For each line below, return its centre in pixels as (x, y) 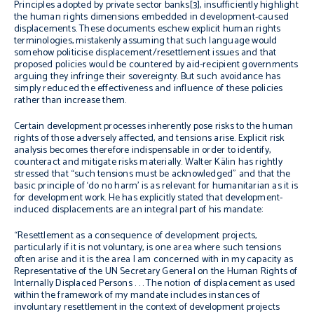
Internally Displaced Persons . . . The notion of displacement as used (155, 284)
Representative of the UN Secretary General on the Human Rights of (156, 272)
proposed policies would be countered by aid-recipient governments (156, 65)
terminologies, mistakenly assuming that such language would (146, 41)
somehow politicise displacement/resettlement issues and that (145, 53)
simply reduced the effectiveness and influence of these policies (149, 89)
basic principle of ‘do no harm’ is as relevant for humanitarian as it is (156, 186)
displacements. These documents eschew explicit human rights (148, 29)
